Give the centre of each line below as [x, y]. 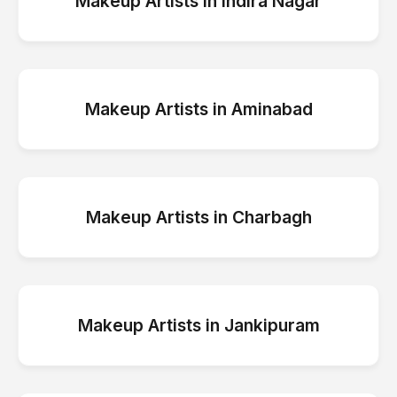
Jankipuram [272, 325]
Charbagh [272, 217]
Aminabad [272, 109]
